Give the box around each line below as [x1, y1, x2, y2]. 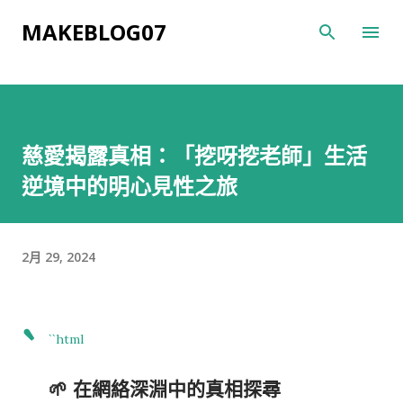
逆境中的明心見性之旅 [22, 171, 237, 201]
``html [49, 331, 84, 347]
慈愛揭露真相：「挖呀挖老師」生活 [22, 140, 367, 170]
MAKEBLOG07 [22, 17, 166, 47]
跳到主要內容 [164, 14, 239, 31]
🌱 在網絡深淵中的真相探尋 [49, 377, 281, 401]
